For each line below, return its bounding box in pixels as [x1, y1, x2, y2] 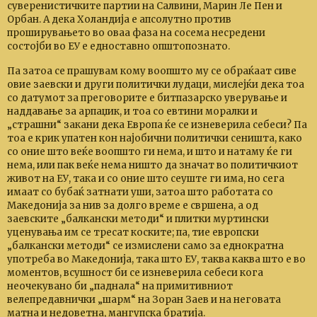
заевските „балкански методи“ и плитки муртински [7, 213, 269, 225]
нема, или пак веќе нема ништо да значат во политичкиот [7, 159, 298, 171]
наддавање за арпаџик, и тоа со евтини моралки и [7, 105, 258, 117]
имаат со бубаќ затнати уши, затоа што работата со [7, 186, 273, 198]
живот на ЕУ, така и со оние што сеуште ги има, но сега [7, 173, 284, 185]
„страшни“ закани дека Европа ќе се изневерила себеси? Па [7, 119, 307, 131]
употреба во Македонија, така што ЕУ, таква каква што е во [7, 253, 306, 265]
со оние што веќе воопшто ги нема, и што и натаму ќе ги [7, 146, 292, 158]
